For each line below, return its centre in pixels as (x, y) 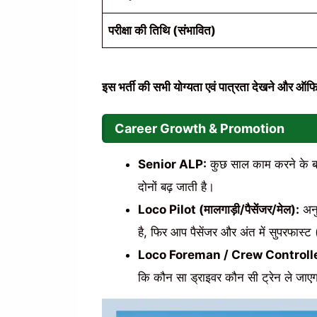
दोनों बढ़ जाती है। (176, 187)
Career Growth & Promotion (199, 129)
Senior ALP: (172, 165)
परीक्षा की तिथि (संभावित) (162, 30)
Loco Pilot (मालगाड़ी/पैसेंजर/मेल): (218, 210)
